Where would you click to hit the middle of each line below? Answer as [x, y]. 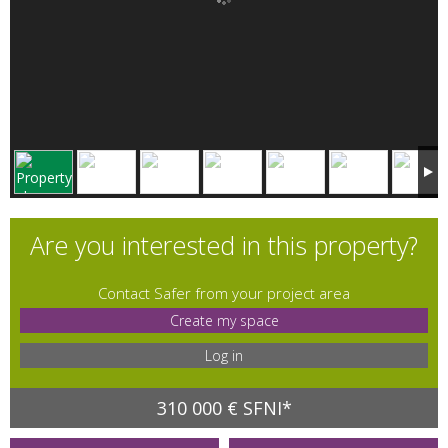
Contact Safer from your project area [224, 293]
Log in [224, 356]
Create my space [224, 321]
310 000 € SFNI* [224, 408]
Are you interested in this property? [224, 245]
